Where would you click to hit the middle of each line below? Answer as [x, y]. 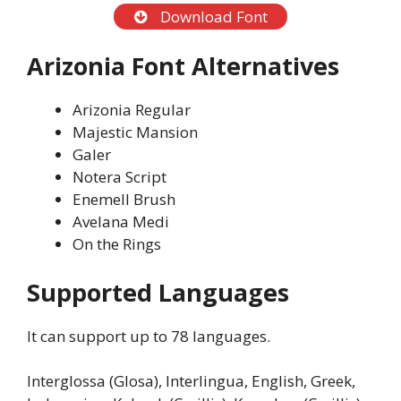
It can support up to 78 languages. [149, 336]
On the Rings [117, 244]
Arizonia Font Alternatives [183, 66]
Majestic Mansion [135, 132]
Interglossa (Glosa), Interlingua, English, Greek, [191, 381]
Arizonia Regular [132, 110]
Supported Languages [158, 292]
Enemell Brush [124, 200]
